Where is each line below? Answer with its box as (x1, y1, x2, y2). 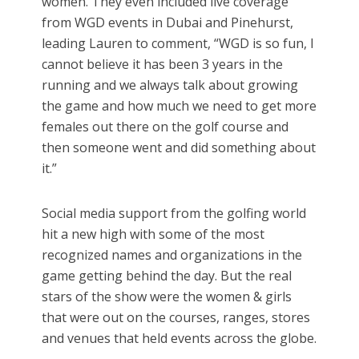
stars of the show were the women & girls (42, 288, 292, 306)
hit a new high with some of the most (42, 225, 265, 244)
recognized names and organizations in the (42, 246, 303, 264)
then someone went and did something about (42, 139, 317, 157)
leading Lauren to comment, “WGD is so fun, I (42, 34, 315, 53)
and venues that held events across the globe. (42, 329, 317, 348)
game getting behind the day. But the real (42, 267, 292, 285)
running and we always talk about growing (42, 76, 299, 95)
